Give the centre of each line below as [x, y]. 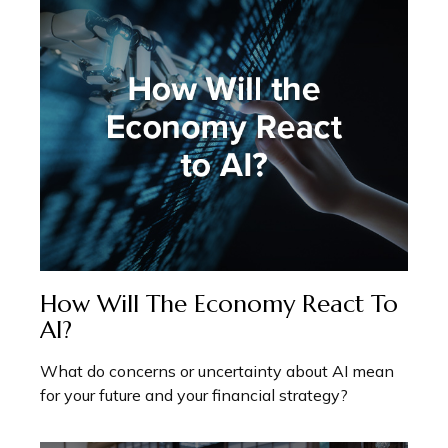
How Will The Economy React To [219, 304]
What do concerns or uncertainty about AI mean [217, 371]
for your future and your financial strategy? [194, 395]
